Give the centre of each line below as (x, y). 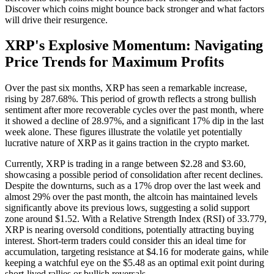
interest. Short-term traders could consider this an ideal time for (125, 241)
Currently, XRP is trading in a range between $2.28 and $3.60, (125, 164)
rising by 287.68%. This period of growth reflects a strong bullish (131, 99)
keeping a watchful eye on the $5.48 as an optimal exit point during (135, 263)
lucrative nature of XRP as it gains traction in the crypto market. (127, 143)
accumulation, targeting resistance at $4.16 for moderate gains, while (137, 252)
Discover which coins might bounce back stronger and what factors (135, 9)
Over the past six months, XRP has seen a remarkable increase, (126, 88)
